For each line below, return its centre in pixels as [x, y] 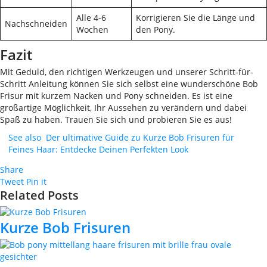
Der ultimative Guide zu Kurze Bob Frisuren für [140, 137]
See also [25, 137]
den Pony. [156, 30]
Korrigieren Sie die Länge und [195, 18]
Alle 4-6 [91, 18]
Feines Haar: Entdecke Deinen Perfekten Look [98, 149]
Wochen [92, 30]
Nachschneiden [36, 24]
